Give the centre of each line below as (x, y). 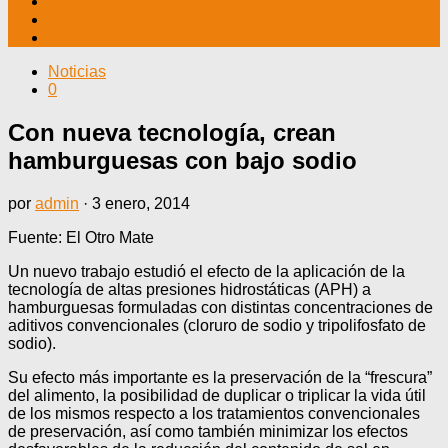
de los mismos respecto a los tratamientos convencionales (214, 413)
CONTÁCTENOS (110, 37)
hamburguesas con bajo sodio (182, 160)
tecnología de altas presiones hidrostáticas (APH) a (189, 289)
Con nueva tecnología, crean (172, 132)
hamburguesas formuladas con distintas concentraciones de (220, 307)
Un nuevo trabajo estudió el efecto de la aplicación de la (206, 271)
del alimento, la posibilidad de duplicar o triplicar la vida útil (217, 395)
